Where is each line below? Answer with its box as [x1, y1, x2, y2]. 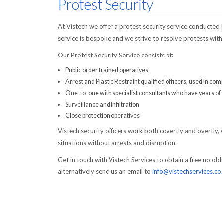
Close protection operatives [65, 112, 140, 120]
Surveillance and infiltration [65, 101, 139, 109]
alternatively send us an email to [58, 167, 152, 176]
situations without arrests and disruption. [58, 139, 177, 147]
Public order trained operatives [65, 66, 148, 74]
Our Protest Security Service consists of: [58, 51, 173, 59]
